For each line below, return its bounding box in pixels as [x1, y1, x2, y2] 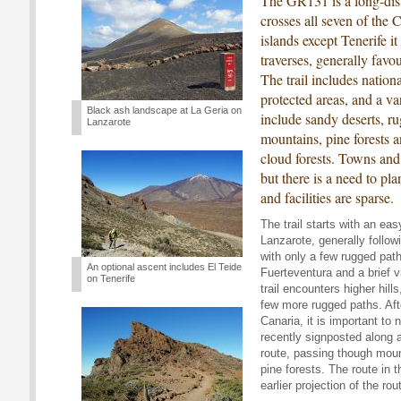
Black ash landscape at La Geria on [87, 105, 242, 115]
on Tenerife [87, 273, 135, 284]
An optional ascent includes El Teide [87, 261, 242, 272]
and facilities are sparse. [260, 188, 394, 207]
